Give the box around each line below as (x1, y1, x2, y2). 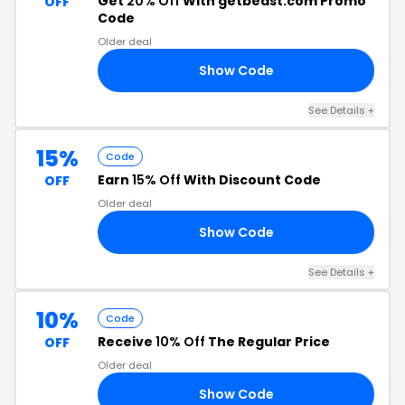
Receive (98, 333, 155, 351)
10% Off (155, 333, 205, 351)
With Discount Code (181, 171, 321, 189)
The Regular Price (205, 333, 330, 351)
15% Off (132, 171, 181, 189)
